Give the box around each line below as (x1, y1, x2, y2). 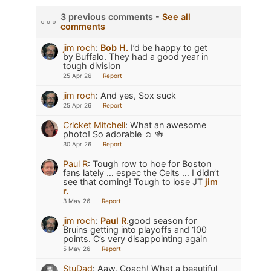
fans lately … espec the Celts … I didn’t (63, 167, 219, 178)
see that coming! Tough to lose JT (63, 176, 205, 187)
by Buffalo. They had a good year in (63, 51, 208, 62)
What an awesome (130, 119, 206, 130)
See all (160, 11, 191, 22)
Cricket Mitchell (63, 119, 125, 130)
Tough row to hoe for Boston (93, 158, 211, 169)
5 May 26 (63, 244, 90, 252)
